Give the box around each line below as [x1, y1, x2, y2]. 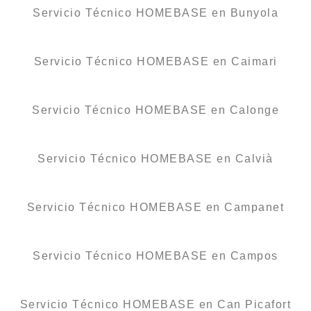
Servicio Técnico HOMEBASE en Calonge [32, 103, 279, 116]
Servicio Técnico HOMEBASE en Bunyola [33, 6, 278, 19]
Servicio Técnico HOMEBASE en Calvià [37, 152, 274, 165]
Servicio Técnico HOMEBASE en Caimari [33, 55, 278, 67]
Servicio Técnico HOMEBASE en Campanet [26, 201, 285, 213]
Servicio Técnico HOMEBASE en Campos [33, 249, 278, 262]
